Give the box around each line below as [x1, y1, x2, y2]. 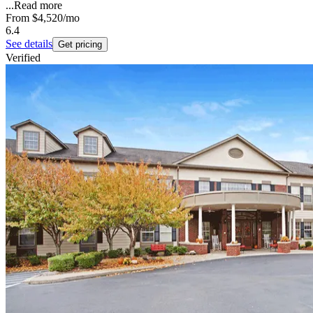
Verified [6, 52, 41, 64]
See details [6, 38, 52, 50]
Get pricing [58, 39, 102, 50]
